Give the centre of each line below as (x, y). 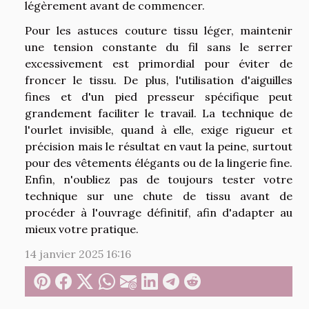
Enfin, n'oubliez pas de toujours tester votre (159, 180)
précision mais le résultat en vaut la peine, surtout (159, 147)
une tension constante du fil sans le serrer (159, 47)
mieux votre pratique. (82, 229)
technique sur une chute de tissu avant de (159, 196)
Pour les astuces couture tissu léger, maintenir (159, 31)
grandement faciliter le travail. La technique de (159, 113)
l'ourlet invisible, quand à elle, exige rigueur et (159, 130)
